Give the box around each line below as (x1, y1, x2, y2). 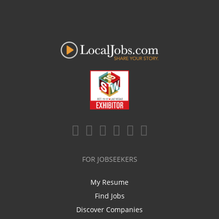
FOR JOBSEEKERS (82, 154, 137, 164)
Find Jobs (94, 191, 125, 201)
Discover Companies (76, 205, 143, 215)
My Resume (90, 177, 129, 187)
